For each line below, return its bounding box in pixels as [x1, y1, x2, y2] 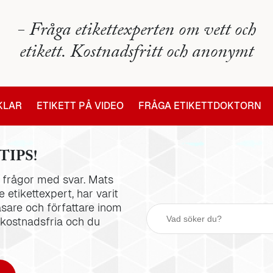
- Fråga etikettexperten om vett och [17, 16, 256, 48]
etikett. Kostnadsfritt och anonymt [19, 38, 253, 69]
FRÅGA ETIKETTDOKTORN [138, 99, 261, 112]
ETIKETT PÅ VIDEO [37, 99, 124, 112]
